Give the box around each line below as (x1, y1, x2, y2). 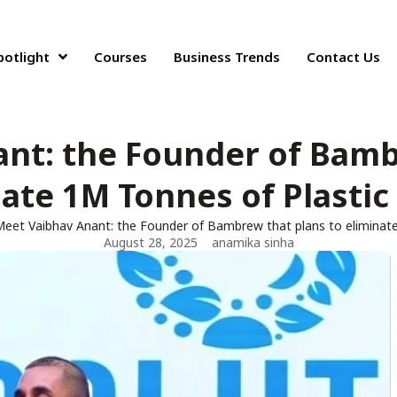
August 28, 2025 (103, 234, 198, 251)
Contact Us (307, 48, 381, 66)
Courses (94, 48, 148, 66)
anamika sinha (211, 234, 294, 251)
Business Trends (174, 48, 281, 66)
